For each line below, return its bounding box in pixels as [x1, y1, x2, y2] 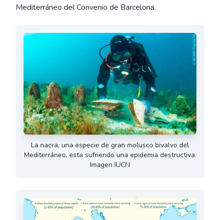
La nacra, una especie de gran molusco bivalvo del [31, 140, 189, 150]
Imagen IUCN [90, 160, 130, 170]
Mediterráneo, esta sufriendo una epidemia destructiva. [24, 150, 196, 160]
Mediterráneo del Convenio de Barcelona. [16, 2, 156, 13]
